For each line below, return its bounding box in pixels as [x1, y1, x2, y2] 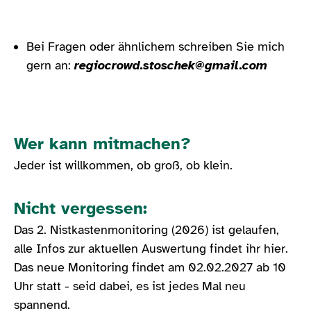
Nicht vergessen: [14, 197, 147, 219]
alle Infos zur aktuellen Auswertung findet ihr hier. [14, 240, 288, 256]
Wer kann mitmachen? [14, 133, 191, 154]
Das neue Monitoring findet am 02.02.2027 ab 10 [14, 259, 286, 275]
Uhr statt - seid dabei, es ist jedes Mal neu [14, 278, 246, 294]
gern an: [26, 57, 74, 73]
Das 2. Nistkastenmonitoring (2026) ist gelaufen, [14, 221, 279, 237]
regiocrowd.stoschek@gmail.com [74, 57, 267, 73]
